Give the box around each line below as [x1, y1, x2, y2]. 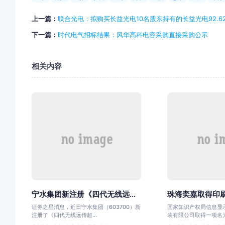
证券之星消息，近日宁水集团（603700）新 [31, 203, 141, 211]
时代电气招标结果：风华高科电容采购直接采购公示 [57, 30, 208, 39]
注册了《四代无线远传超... [31, 211, 97, 219]
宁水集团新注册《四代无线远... [31, 189, 136, 199]
